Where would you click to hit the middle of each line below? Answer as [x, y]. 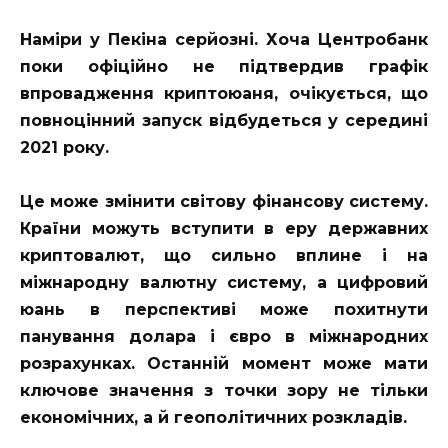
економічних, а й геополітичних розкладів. [213, 417]
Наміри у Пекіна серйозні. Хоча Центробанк [224, 39]
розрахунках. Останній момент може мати [224, 363]
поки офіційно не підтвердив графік [224, 66]
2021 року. [64, 147]
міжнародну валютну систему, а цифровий [224, 282]
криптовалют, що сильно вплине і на [224, 255]
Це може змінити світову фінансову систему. [224, 201]
